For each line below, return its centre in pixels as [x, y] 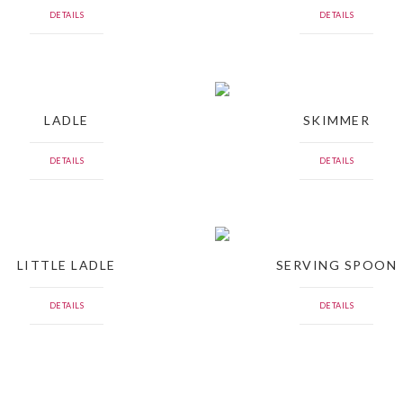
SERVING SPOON [336, 264]
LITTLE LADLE [66, 264]
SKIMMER [336, 120]
